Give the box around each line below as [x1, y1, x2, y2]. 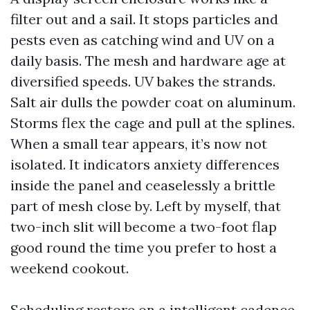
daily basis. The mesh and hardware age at [10, 52, 286, 69]
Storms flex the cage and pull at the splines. [10, 114, 295, 131]
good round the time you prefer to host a [10, 239, 277, 256]
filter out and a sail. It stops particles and [10, 10, 278, 28]
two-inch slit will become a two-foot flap [10, 218, 277, 235]
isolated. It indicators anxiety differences [10, 156, 280, 173]
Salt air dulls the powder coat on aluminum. [10, 93, 295, 111]
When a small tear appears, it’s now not [10, 135, 267, 152]
